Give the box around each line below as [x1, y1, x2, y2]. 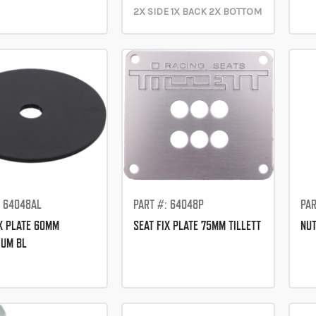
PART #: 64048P [133, 196, 204, 212]
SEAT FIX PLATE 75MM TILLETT [133, 217, 261, 233]
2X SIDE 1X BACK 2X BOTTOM [133, 5, 262, 18]
